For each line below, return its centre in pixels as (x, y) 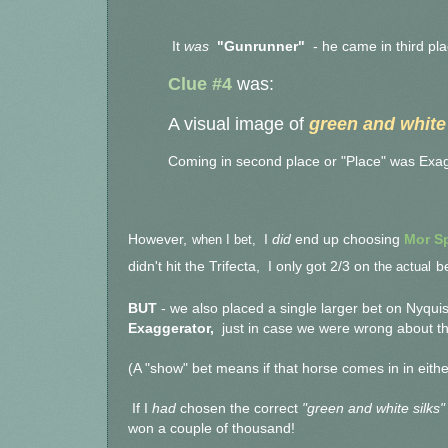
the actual (402, 267)
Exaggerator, (173, 329)
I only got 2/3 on (321, 267)
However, (157, 240)
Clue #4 (202, 83)
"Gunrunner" (261, 46)
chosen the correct (239, 409)
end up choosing (347, 240)
